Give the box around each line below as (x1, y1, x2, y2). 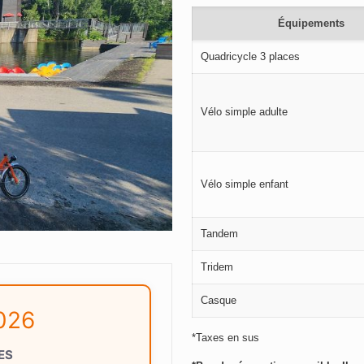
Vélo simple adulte (201, 106, 288, 119)
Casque (201, 294, 236, 307)
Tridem (201, 261, 233, 274)
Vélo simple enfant (201, 178, 288, 191)
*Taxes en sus (192, 331, 259, 344)
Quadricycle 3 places (201, 50, 300, 63)
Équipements (278, 17, 344, 30)
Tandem (201, 227, 238, 240)
